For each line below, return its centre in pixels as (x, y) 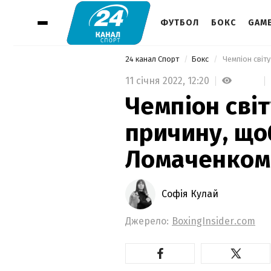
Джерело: (147, 221)
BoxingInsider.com (214, 221)
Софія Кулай (190, 194)
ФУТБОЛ (180, 23)
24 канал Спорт (153, 59)
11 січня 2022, (156, 80)
